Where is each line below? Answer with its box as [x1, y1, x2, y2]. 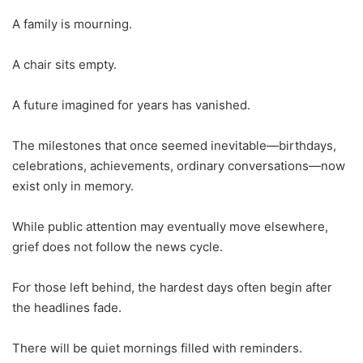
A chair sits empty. [12, 57, 117, 73]
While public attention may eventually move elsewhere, [12, 219, 328, 235]
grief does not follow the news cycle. [12, 239, 223, 255]
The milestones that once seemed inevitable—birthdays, [12, 138, 336, 154]
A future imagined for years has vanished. [12, 97, 250, 113]
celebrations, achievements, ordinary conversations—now [12, 158, 345, 174]
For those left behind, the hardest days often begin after [12, 280, 332, 296]
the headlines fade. [12, 300, 122, 316]
